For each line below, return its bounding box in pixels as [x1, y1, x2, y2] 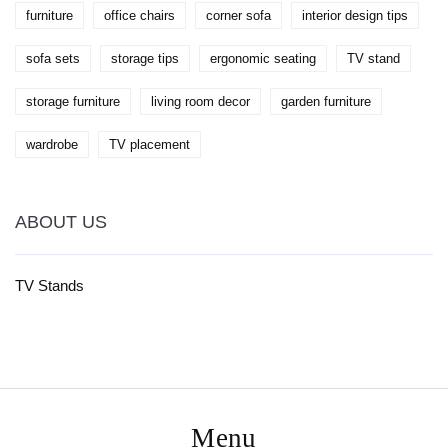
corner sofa [206, 8, 271, 24]
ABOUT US [15, 212, 107, 233]
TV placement [109, 137, 190, 153]
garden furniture [281, 94, 371, 110]
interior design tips [302, 8, 408, 24]
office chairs [104, 8, 175, 24]
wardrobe [26, 137, 78, 153]
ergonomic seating [210, 51, 316, 67]
